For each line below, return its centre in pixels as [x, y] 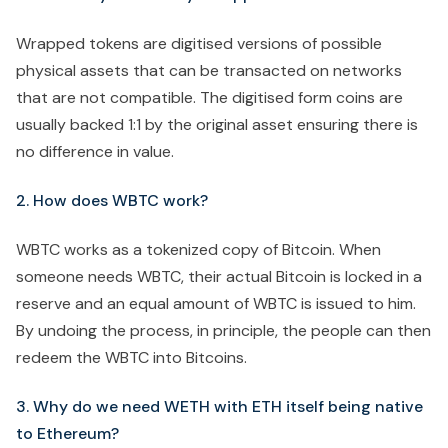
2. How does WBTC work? [114, 201]
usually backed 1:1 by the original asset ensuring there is [217, 125]
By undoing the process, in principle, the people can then [223, 331]
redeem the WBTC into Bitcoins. [131, 358]
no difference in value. [95, 152]
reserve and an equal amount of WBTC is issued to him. [216, 304]
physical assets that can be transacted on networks [209, 71]
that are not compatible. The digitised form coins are [209, 98]
